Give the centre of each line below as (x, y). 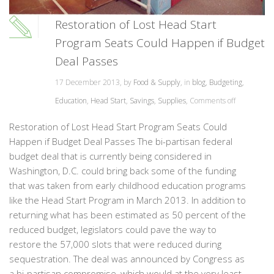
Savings (142, 101)
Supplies (172, 101)
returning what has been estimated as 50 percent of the (128, 215)
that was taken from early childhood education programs (128, 186)
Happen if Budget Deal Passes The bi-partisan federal (121, 142)
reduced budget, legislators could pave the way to (113, 230)
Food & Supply (157, 83)
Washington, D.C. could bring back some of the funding (123, 171)
